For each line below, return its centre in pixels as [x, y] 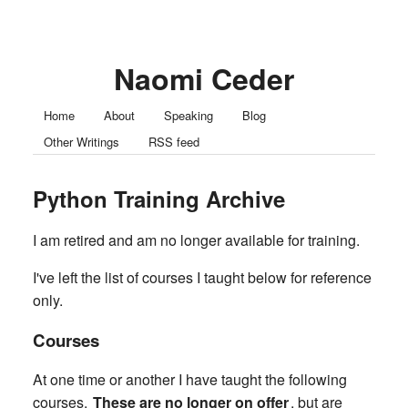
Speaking [189, 115]
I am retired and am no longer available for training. [196, 240]
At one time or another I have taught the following [190, 380]
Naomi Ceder [204, 78]
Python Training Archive [159, 198]
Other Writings [82, 142]
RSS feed [174, 142]
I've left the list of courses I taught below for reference [202, 277]
